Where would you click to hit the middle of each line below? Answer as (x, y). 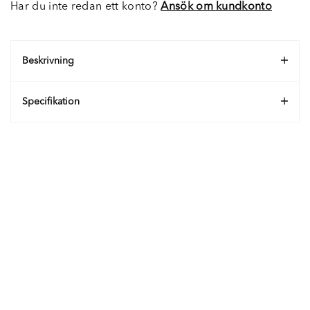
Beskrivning (48, 61)
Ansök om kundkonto (217, 7)
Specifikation (51, 102)
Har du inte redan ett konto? (86, 7)
